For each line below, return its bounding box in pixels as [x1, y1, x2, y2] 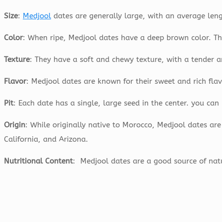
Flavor [4, 77, 26, 86]
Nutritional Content [4, 157, 73, 166]
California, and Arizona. [4, 135, 88, 144]
